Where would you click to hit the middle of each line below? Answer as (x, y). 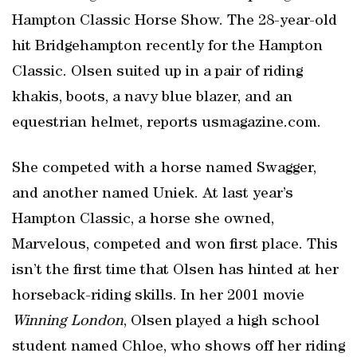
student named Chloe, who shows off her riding (178, 347)
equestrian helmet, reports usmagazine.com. (167, 124)
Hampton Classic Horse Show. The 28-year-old (175, 22)
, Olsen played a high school (222, 322)
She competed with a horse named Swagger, (164, 169)
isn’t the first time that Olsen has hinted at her (175, 271)
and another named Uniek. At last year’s (153, 194)
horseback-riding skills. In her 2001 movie (158, 296)
